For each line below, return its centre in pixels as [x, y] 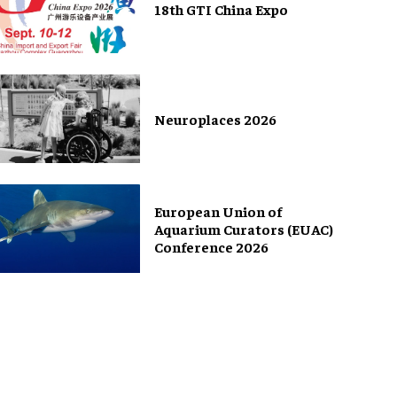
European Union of [218, 211]
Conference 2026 [211, 247]
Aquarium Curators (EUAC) [244, 229]
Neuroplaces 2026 [215, 119]
